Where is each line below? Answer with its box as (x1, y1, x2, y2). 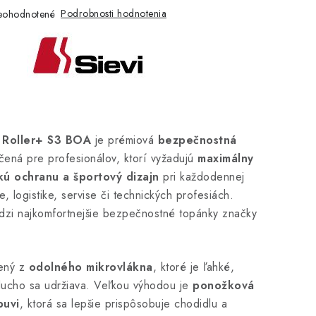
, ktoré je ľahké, (152, 259, 234, 275)
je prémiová (91, 132, 158, 148)
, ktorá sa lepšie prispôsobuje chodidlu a (19, 296, 227, 312)
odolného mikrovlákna (28, 259, 153, 275)
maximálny (197, 150, 254, 166)
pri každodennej (159, 169, 245, 185)
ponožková (193, 277, 255, 293)
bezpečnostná (157, 132, 237, 148)
